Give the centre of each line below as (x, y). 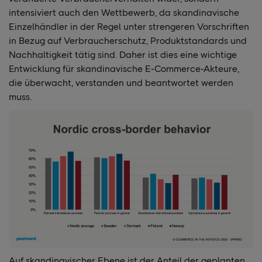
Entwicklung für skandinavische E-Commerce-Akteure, (124, 69)
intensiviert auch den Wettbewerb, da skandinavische (124, 13)
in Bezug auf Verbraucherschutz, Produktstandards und (128, 41)
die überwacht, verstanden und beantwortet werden (121, 83)
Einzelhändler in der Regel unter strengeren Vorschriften (129, 27)
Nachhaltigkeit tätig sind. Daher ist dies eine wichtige (123, 55)
